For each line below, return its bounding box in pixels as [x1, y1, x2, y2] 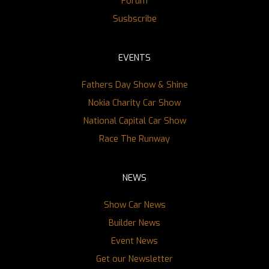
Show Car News [103, 199, 166, 211]
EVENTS [118, 52, 151, 64]
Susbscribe [112, 13, 157, 25]
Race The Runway [99, 133, 170, 145]
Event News [111, 235, 158, 247]
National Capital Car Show [83, 115, 186, 127]
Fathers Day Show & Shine [81, 79, 188, 91]
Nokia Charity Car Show [88, 97, 181, 109]
